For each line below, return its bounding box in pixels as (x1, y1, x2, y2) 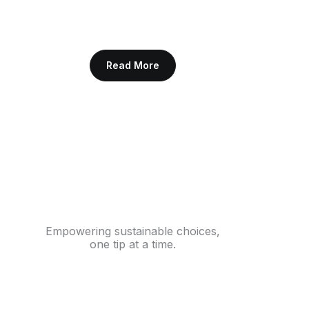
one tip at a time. (89, 237, 176, 252)
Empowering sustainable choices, (45, 224, 220, 239)
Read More (106, 59, 159, 72)
